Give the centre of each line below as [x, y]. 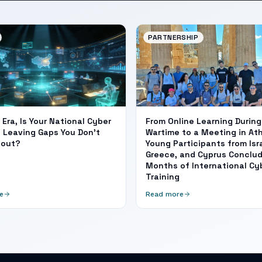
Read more [165, 194]
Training [163, 177]
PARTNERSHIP [173, 37]
